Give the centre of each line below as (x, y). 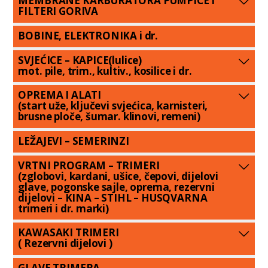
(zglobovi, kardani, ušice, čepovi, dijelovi (118, 176)
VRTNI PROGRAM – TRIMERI (89, 165)
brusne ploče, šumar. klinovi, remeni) (109, 117)
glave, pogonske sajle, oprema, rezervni (116, 187)
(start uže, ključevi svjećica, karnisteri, (113, 106)
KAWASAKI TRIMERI (68, 233)
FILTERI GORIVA (58, 11)
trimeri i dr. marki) (63, 208)
